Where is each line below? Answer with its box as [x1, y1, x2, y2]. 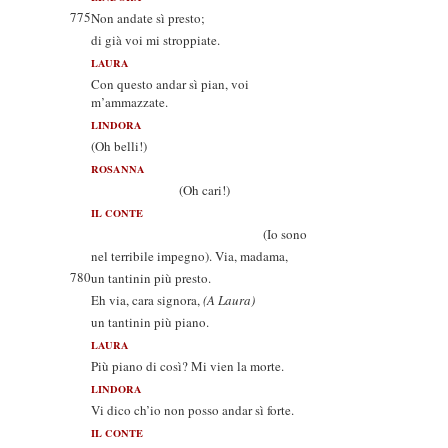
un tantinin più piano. [91, 313, 209, 331]
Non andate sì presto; [91, 9, 205, 27]
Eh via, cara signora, [91, 291, 203, 309]
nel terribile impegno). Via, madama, [91, 247, 288, 265]
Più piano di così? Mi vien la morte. [91, 357, 284, 375]
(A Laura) [203, 291, 255, 309]
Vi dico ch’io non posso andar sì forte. [91, 401, 294, 419]
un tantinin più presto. [91, 269, 211, 287]
